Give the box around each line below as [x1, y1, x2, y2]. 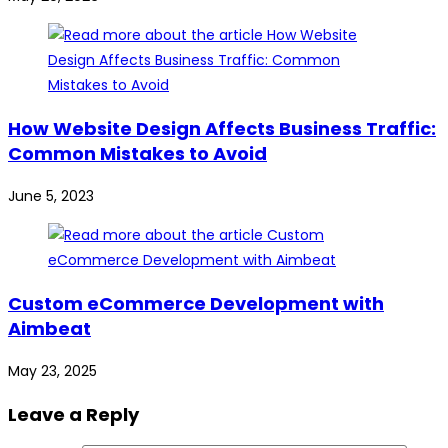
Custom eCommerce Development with [8, 290, 384, 316]
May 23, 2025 [8, 360, 97, 381]
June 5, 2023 [8, 185, 94, 206]
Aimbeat [8, 315, 91, 341]
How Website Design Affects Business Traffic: [8, 115, 436, 141]
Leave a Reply [8, 401, 139, 427]
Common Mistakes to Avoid [8, 140, 267, 166]
